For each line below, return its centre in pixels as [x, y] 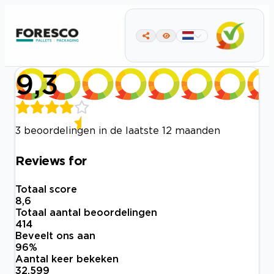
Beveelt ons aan [55, 236]
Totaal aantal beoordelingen [86, 213]
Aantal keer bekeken [67, 259]
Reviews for [51, 160]
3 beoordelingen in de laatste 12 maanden [118, 130]
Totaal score [46, 189]
